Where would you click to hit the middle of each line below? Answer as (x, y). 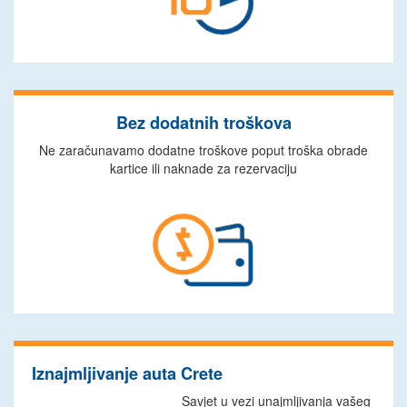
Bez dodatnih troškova (203, 123)
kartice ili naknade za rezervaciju (203, 168)
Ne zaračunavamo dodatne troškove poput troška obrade (203, 150)
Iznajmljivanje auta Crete (127, 373)
